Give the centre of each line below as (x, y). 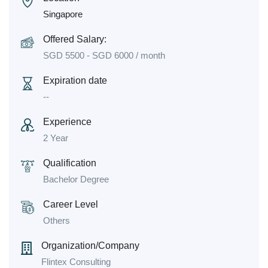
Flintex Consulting (76, 262)
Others (57, 220)
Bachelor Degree (76, 179)
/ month (149, 55)
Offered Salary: (75, 39)
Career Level (71, 204)
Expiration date (75, 80)
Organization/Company (90, 246)
